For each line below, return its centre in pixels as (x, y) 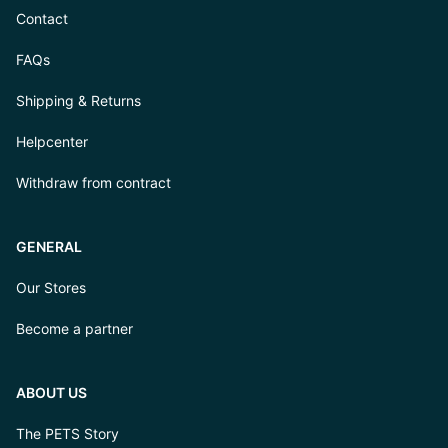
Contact (42, 18)
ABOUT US (51, 392)
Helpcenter (52, 141)
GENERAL (49, 246)
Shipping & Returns (78, 100)
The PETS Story (67, 433)
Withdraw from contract (93, 182)
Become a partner (74, 328)
